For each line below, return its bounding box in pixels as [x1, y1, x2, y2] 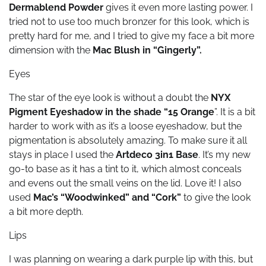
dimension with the [9, 45, 93, 56]
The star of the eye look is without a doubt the [9, 92, 211, 104]
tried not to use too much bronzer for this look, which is [9, 16, 249, 28]
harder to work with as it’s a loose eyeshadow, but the [9, 121, 242, 132]
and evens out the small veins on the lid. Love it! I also [9, 178, 242, 189]
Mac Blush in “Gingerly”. [93, 45, 202, 56]
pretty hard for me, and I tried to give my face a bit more [9, 30, 254, 42]
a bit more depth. [9, 206, 83, 218]
